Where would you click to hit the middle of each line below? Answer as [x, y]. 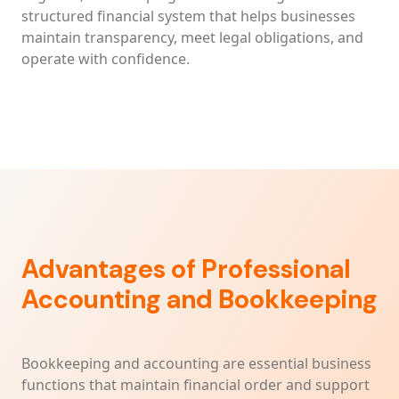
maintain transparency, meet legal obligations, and [192, 37]
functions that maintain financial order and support [195, 385]
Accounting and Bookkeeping [199, 300]
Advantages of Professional [186, 269]
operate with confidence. [106, 59]
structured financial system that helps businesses [188, 16]
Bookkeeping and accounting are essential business [196, 363]
